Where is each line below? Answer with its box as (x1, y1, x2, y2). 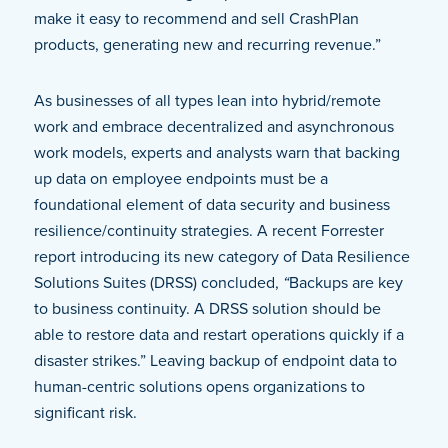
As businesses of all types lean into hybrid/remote (33, 89, 381, 113)
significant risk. (33, 401, 137, 425)
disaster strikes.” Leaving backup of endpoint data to (33, 349, 397, 373)
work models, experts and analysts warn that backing (33, 141, 400, 165)
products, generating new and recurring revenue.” (33, 33, 381, 57)
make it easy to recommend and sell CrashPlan (33, 7, 359, 31)
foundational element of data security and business (33, 193, 390, 217)
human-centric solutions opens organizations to (33, 375, 365, 399)
